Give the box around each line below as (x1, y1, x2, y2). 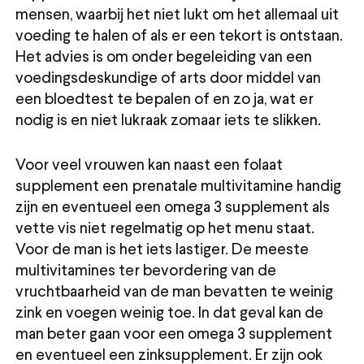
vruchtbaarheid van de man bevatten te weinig (15, 281, 334, 301)
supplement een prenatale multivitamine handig (15, 175, 342, 195)
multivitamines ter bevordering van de (15, 260, 277, 279)
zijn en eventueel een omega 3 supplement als (15, 197, 331, 216)
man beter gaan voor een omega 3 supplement (15, 323, 333, 343)
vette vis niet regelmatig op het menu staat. (15, 218, 315, 237)
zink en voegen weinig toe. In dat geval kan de (15, 302, 324, 322)
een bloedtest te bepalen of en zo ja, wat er (15, 89, 314, 108)
